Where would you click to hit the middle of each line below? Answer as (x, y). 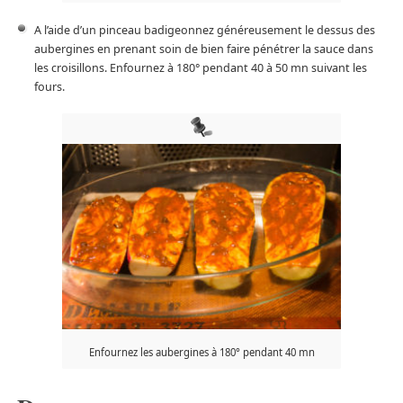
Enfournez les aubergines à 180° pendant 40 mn (201, 353)
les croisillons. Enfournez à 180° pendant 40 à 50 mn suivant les (200, 67)
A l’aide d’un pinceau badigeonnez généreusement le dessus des (204, 30)
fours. (49, 86)
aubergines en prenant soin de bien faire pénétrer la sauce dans (203, 49)
